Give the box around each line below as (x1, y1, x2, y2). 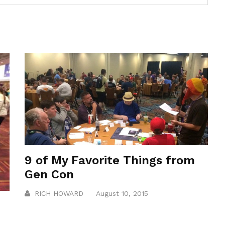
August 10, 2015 (96, 189, 149, 197)
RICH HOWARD (35, 189, 84, 197)
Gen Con (25, 167, 74, 181)
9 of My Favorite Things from (25, 153, 195, 167)
